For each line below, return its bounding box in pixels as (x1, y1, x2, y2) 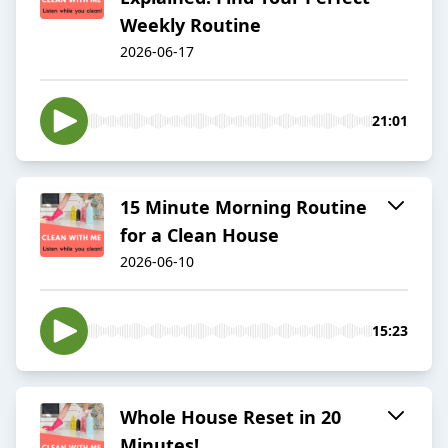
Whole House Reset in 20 (120, 405, 341, 430)
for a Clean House (120, 223, 279, 248)
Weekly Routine (120, 13, 261, 38)
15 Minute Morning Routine (120, 195, 367, 220)
